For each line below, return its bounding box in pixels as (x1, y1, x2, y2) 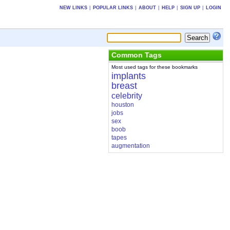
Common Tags (111, 50, 162, 59)
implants (111, 71, 146, 82)
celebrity (111, 91, 142, 101)
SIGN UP (180, 5, 200, 10)
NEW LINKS (59, 5, 87, 10)
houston (111, 101, 134, 109)
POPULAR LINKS (92, 5, 133, 10)
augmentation (111, 142, 150, 150)
